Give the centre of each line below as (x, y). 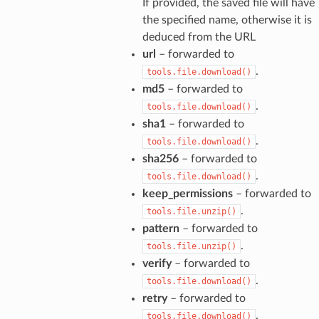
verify (157, 263)
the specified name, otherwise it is (227, 20)
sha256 (160, 158)
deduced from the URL (199, 37)
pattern (161, 228)
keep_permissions (187, 193)
